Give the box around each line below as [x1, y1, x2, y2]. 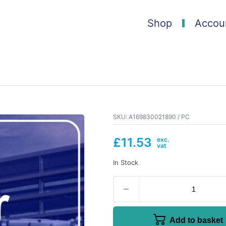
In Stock [113, 158, 138, 166]
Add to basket [169, 215, 223, 224]
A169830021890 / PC [127, 112, 190, 121]
